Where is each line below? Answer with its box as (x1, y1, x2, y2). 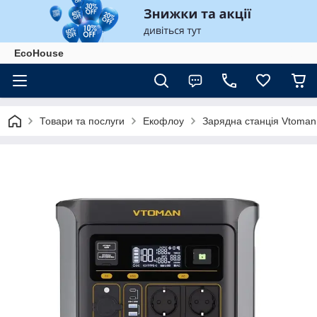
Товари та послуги (40, 115, 125, 127)
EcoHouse (14, 47, 64, 59)
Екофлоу (143, 115, 184, 127)
